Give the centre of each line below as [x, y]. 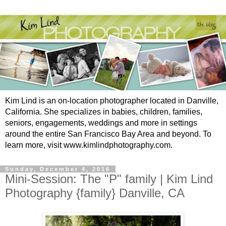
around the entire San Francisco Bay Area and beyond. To [108, 134]
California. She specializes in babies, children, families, [104, 111]
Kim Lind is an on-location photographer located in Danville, [112, 100]
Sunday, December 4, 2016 [58, 169]
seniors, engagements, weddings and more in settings [101, 123]
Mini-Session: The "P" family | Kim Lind [109, 179]
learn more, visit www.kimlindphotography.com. [89, 145]
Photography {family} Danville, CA [95, 193]
